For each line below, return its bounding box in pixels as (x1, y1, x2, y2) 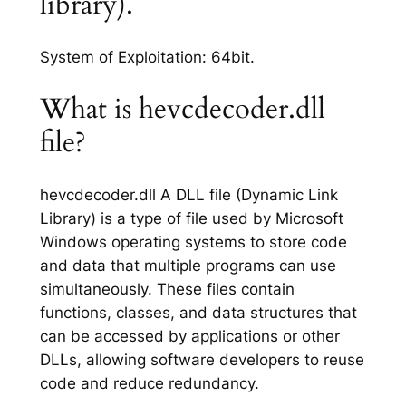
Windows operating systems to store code (39, 232, 347, 251)
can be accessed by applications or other (39, 326, 340, 345)
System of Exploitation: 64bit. (39, 48, 255, 67)
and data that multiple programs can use (39, 256, 336, 275)
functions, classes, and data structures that (39, 303, 357, 322)
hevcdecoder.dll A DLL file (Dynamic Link (39, 185, 338, 204)
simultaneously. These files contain (39, 279, 295, 298)
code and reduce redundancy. (39, 373, 259, 392)
